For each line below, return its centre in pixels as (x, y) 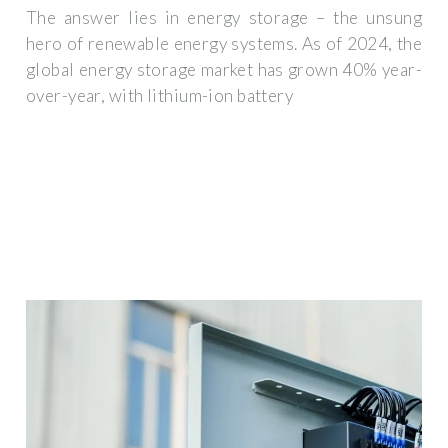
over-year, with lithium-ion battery (160, 96)
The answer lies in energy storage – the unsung (224, 18)
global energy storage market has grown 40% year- (224, 70)
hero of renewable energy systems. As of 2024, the (224, 44)
